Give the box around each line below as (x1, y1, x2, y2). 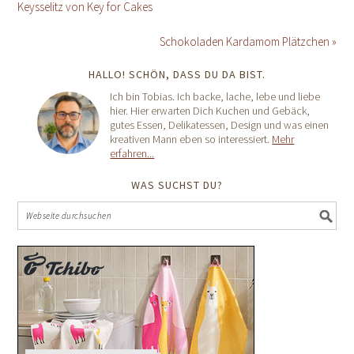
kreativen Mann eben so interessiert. (110, 132, 273, 147)
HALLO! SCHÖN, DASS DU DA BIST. (88, 67, 265, 82)
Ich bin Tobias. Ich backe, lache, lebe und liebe (110, 89, 321, 104)
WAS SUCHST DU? (131, 178, 223, 193)
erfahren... (110, 146, 155, 161)
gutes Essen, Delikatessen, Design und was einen (110, 118, 330, 133)
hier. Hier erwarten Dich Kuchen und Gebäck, (110, 104, 311, 119)
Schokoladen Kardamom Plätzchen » (159, 34, 337, 50)
